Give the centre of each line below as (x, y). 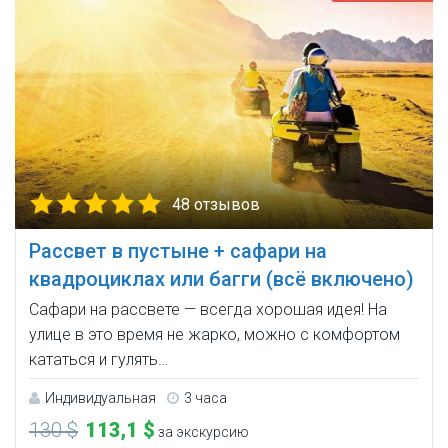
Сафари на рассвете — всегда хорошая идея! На (208, 309)
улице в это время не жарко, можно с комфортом (214, 334)
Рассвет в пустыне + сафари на (178, 250)
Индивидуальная (100, 397)
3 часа (205, 397)
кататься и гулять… (98, 359)
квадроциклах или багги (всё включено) (221, 278)
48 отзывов (216, 204)
